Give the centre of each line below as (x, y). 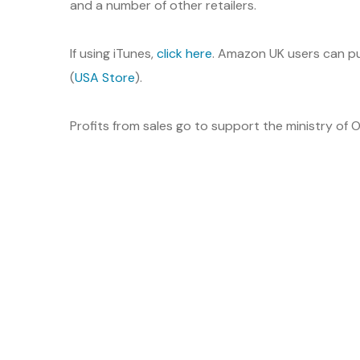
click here (184, 53)
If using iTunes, (113, 53)
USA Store (105, 78)
